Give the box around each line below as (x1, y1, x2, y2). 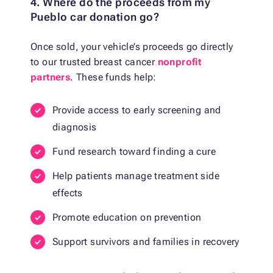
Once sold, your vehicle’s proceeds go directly (30, 41, 233, 53)
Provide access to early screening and (52, 104, 221, 116)
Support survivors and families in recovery (52, 236, 239, 248)
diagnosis (52, 121, 97, 133)
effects (52, 187, 83, 199)
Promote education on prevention (52, 211, 202, 224)
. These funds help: (70, 71, 157, 83)
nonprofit (157, 56, 202, 68)
